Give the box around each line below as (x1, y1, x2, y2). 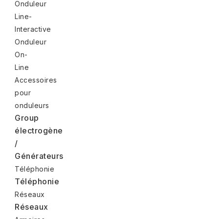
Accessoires (15, 75, 57, 84)
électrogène (15, 125, 63, 135)
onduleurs (15, 101, 49, 109)
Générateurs (15, 151, 64, 161)
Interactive (15, 24, 51, 33)
